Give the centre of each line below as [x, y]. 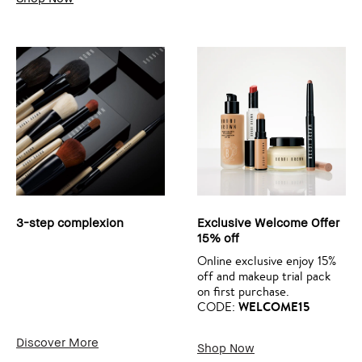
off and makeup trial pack [264, 276]
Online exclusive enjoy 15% [267, 261]
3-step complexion [70, 223]
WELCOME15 [274, 307]
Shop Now [226, 348]
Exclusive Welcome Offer [268, 223]
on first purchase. [243, 292]
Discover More [57, 342]
